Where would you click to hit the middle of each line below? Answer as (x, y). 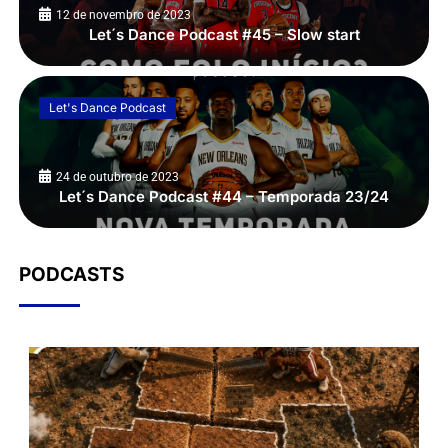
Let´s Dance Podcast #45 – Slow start (224, 34)
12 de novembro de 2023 (123, 14)
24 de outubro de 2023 (117, 176)
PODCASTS (71, 275)
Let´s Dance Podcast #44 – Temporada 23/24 (224, 196)
